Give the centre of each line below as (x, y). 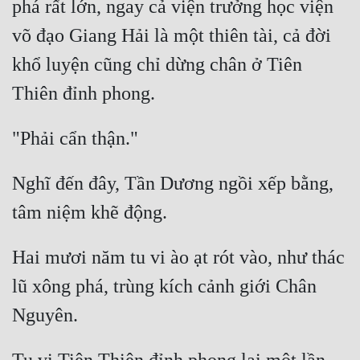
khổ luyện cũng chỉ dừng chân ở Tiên (157, 65)
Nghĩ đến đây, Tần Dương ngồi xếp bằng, (173, 184)
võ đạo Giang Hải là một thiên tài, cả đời (172, 36)
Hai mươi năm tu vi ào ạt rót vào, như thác (178, 258)
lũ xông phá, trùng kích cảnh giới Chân (164, 286)
